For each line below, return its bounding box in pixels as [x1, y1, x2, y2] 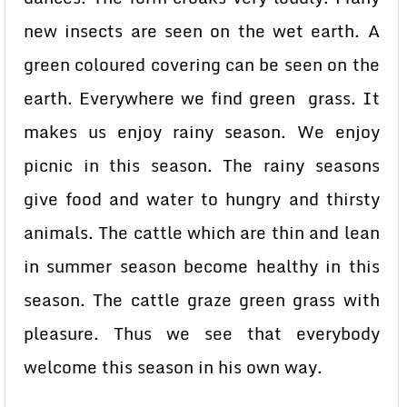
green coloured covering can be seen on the [24, 51, 380, 78]
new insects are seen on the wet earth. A [24, 17, 380, 45]
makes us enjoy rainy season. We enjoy [24, 118, 380, 145]
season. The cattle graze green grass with [24, 286, 380, 313]
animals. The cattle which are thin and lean [24, 219, 380, 246]
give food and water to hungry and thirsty [24, 185, 380, 213]
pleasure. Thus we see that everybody [24, 320, 380, 347]
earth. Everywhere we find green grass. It [24, 84, 380, 112]
